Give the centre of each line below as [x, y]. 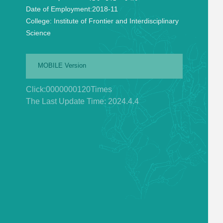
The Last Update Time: [67, 101]
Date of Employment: [59, 9]
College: [39, 21]
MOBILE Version [62, 65]
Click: [36, 89]
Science [38, 33]
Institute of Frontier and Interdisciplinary [115, 21]
